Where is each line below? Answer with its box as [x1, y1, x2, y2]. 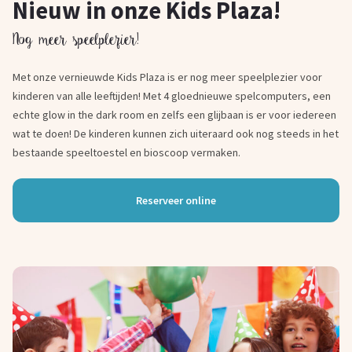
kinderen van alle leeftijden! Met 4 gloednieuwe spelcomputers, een [13, 89, 331, 103]
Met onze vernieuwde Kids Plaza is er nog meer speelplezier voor [13, 70, 322, 84]
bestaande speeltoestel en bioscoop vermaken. [13, 145, 240, 159]
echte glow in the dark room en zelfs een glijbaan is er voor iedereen [13, 108, 336, 122]
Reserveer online [136, 193, 216, 207]
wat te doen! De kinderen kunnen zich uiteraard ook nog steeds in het [13, 126, 339, 141]
